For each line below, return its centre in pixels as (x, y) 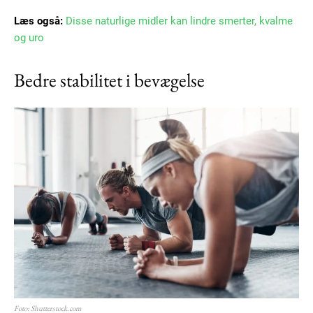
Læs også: (38, 21)
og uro (29, 38)
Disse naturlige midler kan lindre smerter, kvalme (179, 21)
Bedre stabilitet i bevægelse (109, 80)
